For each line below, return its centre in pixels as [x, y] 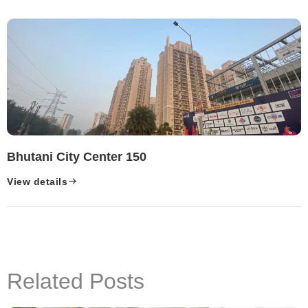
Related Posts [76, 281]
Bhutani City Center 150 [77, 156]
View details [37, 181]
